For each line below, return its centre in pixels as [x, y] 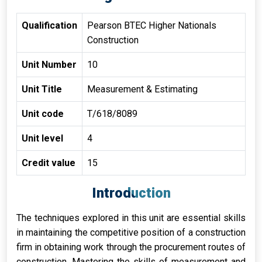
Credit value [49, 163]
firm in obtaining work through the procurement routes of [131, 247]
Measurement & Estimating [142, 89]
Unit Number [49, 65]
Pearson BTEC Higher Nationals [152, 25]
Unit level [42, 138]
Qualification [49, 25]
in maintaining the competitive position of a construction [131, 232]
